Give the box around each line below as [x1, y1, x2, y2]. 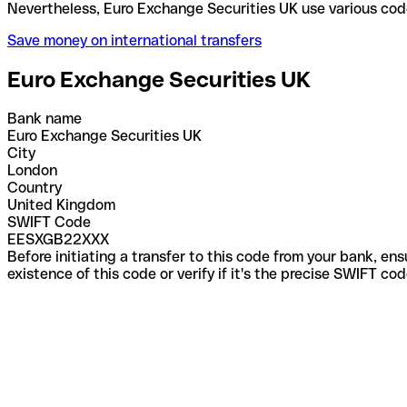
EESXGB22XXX [7, 230, 109, 248]
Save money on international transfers [7, 31, 262, 49]
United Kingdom [7, 195, 115, 213]
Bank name [7, 109, 82, 127]
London [7, 161, 57, 179]
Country [7, 178, 62, 196]
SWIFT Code [7, 213, 91, 231]
